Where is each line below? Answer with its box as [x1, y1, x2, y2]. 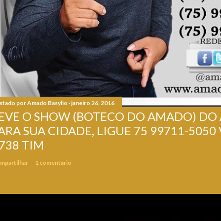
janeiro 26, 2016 [71, 99, 114, 107]
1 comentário [35, 159, 72, 167]
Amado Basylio [27, 99, 68, 107]
